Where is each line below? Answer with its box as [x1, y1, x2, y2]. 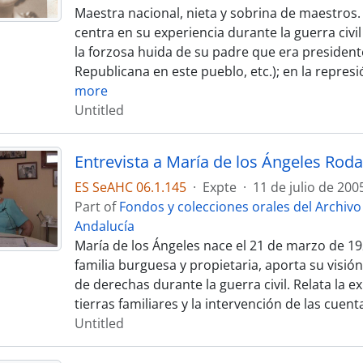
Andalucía [74, 217, 135, 235]
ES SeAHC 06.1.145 [74, 178, 186, 196]
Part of [74, 198, 119, 216]
